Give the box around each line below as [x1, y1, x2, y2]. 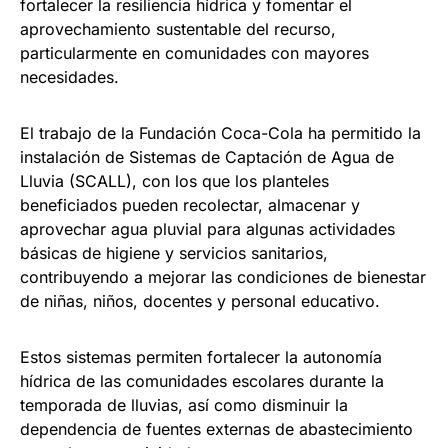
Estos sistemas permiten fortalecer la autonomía [20, 347, 382, 368]
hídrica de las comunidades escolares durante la [20, 371, 384, 392]
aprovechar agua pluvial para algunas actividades [20, 219, 395, 240]
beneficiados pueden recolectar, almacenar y [20, 195, 360, 216]
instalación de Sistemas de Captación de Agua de [20, 147, 394, 168]
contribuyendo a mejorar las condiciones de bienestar [20, 267, 426, 288]
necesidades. [20, 67, 119, 88]
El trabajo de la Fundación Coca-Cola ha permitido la [20, 123, 421, 144]
